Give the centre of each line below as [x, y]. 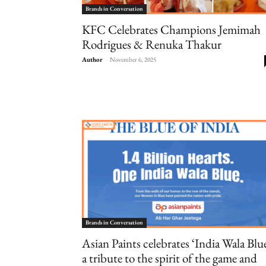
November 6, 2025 [133, 59]
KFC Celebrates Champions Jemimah [171, 29]
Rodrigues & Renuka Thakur [152, 44]
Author [92, 59]
